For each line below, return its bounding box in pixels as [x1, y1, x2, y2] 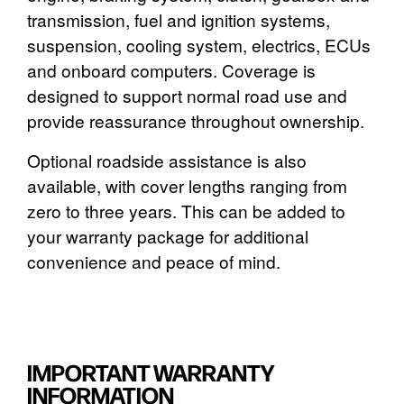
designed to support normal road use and [27, 83, 347, 108]
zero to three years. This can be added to [27, 198, 345, 224]
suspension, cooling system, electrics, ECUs [27, 32, 371, 58]
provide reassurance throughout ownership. [27, 108, 364, 133]
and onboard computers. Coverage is [27, 58, 316, 83]
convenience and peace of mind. [27, 249, 280, 274]
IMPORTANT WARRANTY [27, 356, 273, 388]
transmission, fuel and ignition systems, [27, 7, 330, 32]
